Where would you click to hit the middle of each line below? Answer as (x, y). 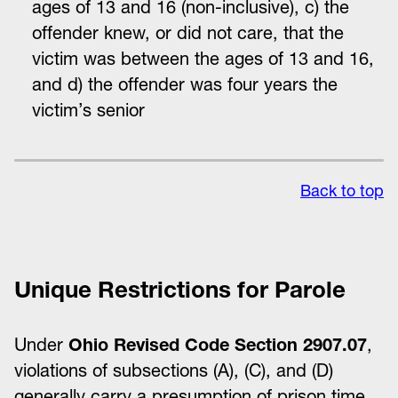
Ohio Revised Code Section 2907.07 (218, 345)
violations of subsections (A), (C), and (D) (174, 370)
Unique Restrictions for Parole (180, 290)
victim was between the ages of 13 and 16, (203, 59)
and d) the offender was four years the (185, 84)
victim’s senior (88, 110)
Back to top (342, 191)
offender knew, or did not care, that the (188, 33)
